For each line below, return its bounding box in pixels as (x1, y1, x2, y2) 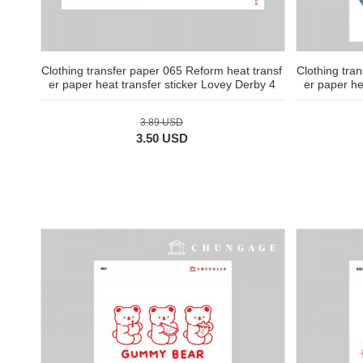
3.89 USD (140, 117, 183, 129)
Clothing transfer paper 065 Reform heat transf (41, 64, 282, 78)
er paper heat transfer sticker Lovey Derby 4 (48, 78, 275, 92)
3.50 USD (135, 131, 188, 146)
